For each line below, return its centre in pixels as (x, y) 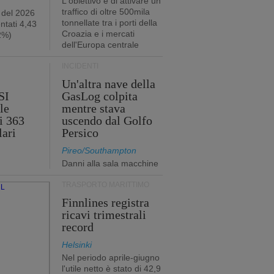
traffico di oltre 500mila (106, 12)
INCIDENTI (80, 66)
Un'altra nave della (108, 84)
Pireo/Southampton (99, 150)
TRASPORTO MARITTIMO (105, 185)
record (77, 227)
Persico (80, 133)
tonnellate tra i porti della (109, 23)
